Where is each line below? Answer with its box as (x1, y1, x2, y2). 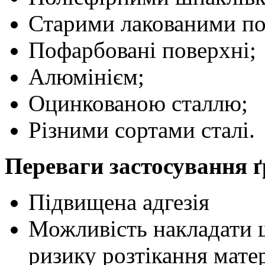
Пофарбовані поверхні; (28, 37, 256, 63)
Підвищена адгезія (28, 189, 209, 215)
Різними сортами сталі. (28, 117, 255, 143)
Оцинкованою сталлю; (28, 91, 248, 117)
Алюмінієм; (28, 64, 144, 90)
